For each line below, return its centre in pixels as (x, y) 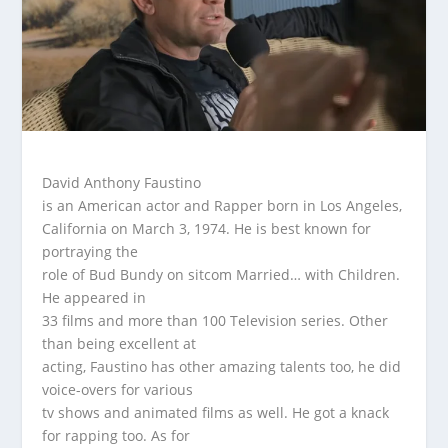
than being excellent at (119, 343)
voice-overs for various (118, 389)
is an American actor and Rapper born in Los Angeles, (222, 205)
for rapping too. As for (116, 435)
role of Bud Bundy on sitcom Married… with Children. (221, 274)
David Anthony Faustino (122, 182)
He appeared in (94, 297)
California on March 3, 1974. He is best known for (207, 228)
